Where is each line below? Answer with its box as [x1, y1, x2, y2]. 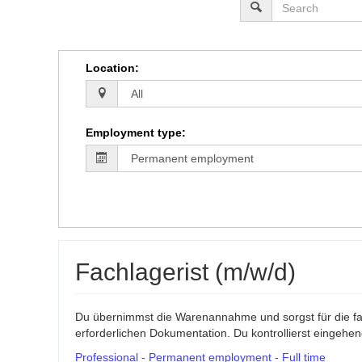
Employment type [85, 126, 182, 140]
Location [85, 61, 135, 75]
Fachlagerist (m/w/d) [75, 259, 296, 286]
